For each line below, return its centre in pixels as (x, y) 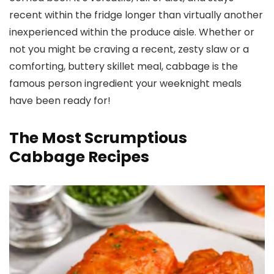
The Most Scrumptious (98, 138)
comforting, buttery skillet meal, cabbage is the (124, 66)
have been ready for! (60, 100)
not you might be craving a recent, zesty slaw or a (129, 49)
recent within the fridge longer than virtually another (136, 15)
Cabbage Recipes (79, 157)
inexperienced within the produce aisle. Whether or (132, 32)
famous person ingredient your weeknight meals (125, 83)
